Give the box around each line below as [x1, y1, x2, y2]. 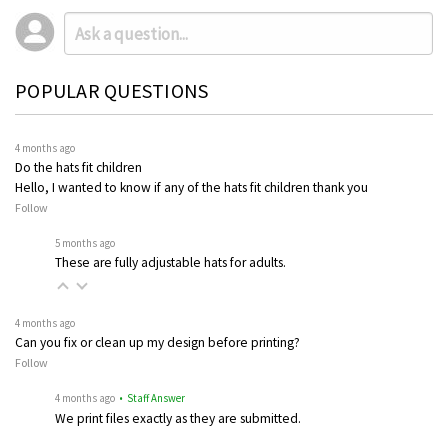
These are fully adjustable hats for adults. [55, 253, 286, 271]
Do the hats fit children [15, 158, 142, 176]
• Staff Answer [117, 390, 185, 405]
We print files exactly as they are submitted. [55, 409, 301, 427]
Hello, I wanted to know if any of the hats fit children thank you [15, 178, 368, 196]
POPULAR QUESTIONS [15, 78, 209, 104]
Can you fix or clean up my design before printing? [15, 333, 300, 351]
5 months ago [55, 235, 115, 250]
